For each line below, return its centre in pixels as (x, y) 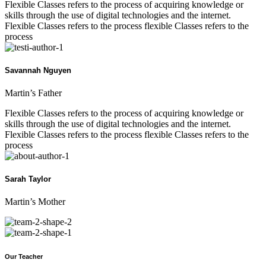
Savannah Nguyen (38, 70)
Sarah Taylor (28, 179)
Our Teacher (24, 257)
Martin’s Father (33, 93)
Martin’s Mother (35, 202)
